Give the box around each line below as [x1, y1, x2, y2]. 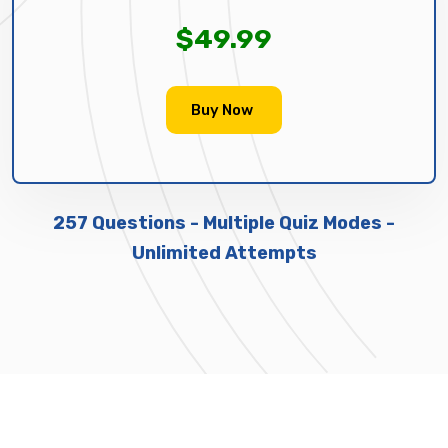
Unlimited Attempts [131, 241, 317, 264]
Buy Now [191, 100, 253, 119]
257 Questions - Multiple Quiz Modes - [53, 211, 395, 234]
